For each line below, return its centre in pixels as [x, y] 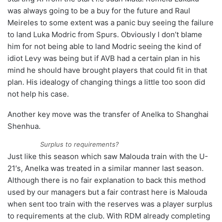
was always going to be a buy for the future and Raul [99, 11]
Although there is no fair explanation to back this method [107, 180]
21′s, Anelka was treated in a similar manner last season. [106, 168]
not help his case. [38, 94]
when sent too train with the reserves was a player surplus [110, 204]
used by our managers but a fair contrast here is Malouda [107, 192]
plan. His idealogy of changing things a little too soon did [106, 82]
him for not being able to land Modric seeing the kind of [104, 47]
